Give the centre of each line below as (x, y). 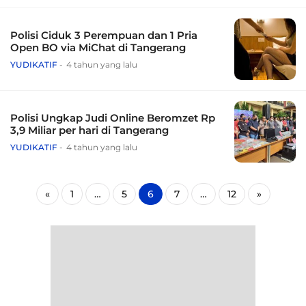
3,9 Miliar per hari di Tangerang (89, 130)
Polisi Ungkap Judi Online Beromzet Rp (113, 118)
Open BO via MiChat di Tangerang (98, 48)
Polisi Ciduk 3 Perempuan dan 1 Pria (104, 36)
